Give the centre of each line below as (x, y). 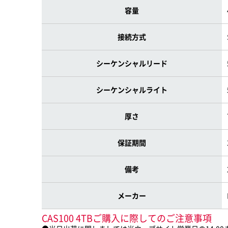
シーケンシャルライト (132, 90)
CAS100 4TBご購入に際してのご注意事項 (127, 218)
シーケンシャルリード (132, 63)
